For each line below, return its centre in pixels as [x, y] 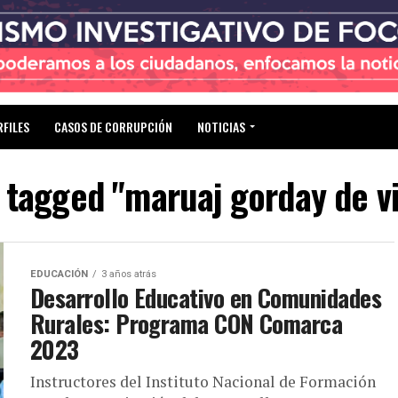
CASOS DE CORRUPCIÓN [113, 126]
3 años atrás [129, 274]
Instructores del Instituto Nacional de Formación [203, 381]
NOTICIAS [221, 126]
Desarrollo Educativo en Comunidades [206, 297]
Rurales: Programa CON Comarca [187, 323]
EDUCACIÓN [59, 274]
